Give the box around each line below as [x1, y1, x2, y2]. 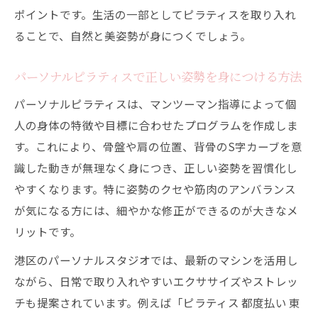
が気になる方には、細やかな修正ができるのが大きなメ [14, 202, 298, 218]
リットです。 [14, 224, 81, 239]
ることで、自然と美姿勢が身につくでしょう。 [14, 28, 251, 43]
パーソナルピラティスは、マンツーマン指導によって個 [14, 96, 297, 111]
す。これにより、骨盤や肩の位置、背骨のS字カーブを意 [14, 138, 302, 154]
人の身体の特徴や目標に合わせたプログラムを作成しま [14, 117, 298, 133]
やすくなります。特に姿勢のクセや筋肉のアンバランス [14, 181, 296, 197]
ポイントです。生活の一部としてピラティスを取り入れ [14, 6, 296, 22]
